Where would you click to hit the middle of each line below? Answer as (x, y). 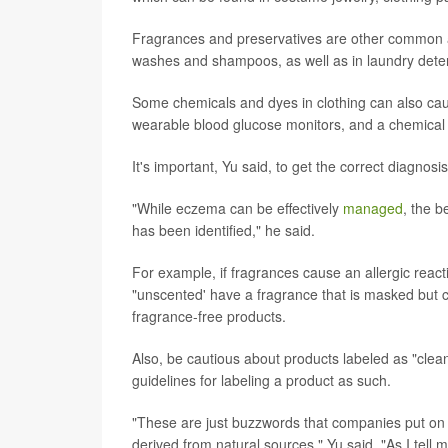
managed (373, 208)
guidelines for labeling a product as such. (261, 380)
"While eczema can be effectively (237, 208)
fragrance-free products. (209, 316)
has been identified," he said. (223, 230)
